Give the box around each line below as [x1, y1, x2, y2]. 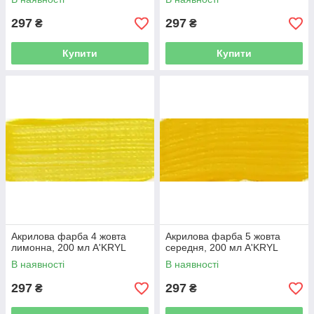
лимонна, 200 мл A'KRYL [11, 242, 126, 254]
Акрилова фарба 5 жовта [165, 231, 280, 243]
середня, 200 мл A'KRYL [165, 242, 278, 254]
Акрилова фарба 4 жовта [11, 231, 126, 243]
